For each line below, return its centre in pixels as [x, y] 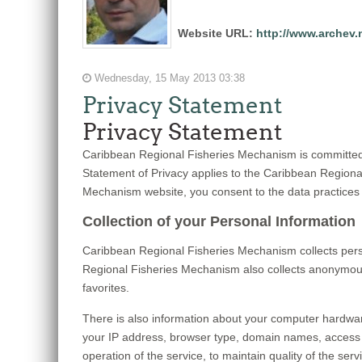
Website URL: [217, 33]
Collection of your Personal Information [219, 221]
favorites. [106, 288]
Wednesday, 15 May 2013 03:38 [168, 78]
